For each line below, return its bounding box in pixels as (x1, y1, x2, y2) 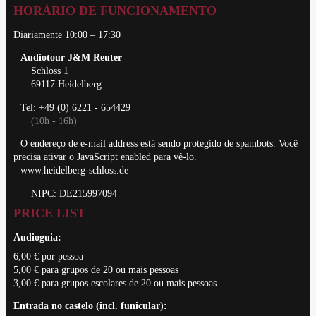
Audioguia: (13, 231, 61, 243)
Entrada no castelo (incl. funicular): (13, 300, 167, 312)
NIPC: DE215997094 (30, 188, 117, 199)
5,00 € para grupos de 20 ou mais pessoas (13, 264, 178, 275)
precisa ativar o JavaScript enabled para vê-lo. (13, 152, 197, 163)
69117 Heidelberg (30, 79, 102, 90)
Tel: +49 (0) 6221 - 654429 (20, 102, 130, 113)
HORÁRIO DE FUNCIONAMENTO (13, 3, 217, 18)
